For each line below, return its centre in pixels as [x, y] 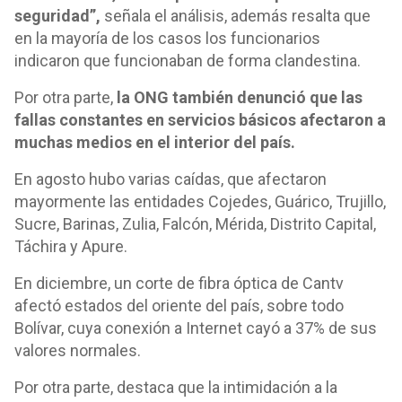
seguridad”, [57, 16]
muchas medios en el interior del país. [157, 142]
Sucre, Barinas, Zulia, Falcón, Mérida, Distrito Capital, [195, 224]
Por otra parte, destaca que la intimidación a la [176, 387]
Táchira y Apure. [71, 246]
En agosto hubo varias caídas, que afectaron [170, 179]
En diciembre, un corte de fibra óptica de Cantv [179, 283]
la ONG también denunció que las [240, 97]
